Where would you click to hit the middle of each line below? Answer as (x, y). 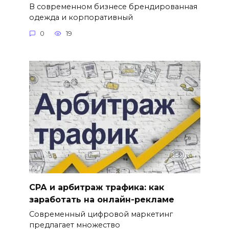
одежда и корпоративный (81, 17)
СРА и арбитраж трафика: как (96, 187)
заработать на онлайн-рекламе (101, 199)
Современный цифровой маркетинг (101, 214)
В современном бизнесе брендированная (113, 6)
